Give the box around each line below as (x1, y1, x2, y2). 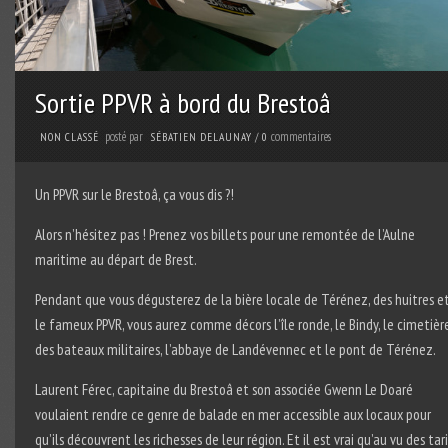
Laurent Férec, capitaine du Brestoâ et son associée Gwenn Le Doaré (34, 378, 413, 399)
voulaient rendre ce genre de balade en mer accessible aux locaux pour (34, 403, 431, 424)
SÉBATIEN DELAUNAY (150, 128, 252, 144)
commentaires (270, 127, 331, 144)
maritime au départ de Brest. (34, 248, 197, 269)
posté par (101, 127, 146, 144)
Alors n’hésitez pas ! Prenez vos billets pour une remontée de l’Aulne (34, 223, 415, 244)
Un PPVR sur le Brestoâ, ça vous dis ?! (34, 183, 234, 204)
